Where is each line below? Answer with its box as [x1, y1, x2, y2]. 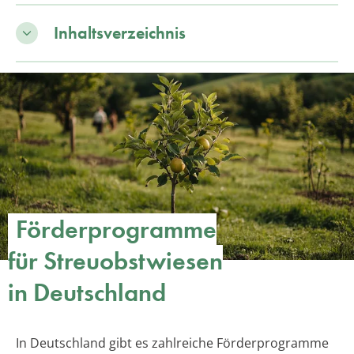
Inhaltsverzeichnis [54, 21, 186, 44]
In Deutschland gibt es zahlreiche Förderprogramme [16, 334, 329, 352]
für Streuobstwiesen [8, 245, 223, 278]
